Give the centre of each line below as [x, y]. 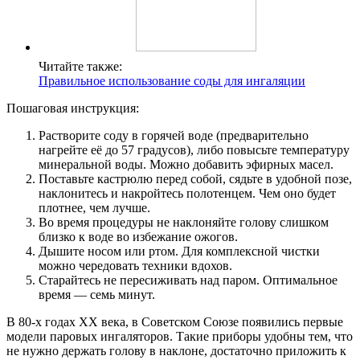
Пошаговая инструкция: [73, 108]
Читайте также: [80, 66]
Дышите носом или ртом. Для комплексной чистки [179, 251]
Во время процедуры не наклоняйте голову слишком [184, 222]
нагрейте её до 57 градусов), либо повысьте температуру [194, 149]
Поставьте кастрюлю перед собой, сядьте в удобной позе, [195, 178]
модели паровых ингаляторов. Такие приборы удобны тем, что [180, 336]
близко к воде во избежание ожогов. [138, 236]
